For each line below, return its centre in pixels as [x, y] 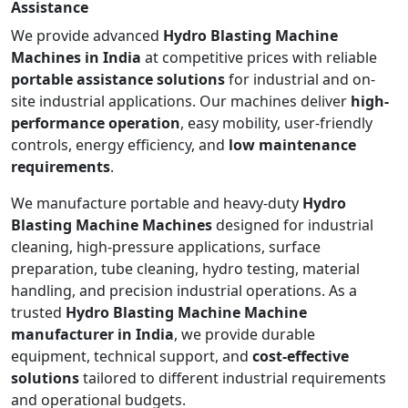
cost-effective [301, 356]
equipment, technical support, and [132, 356]
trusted [38, 312]
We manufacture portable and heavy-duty [157, 203]
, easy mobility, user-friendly [276, 122]
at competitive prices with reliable [259, 57]
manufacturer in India [92, 334]
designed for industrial [293, 224]
